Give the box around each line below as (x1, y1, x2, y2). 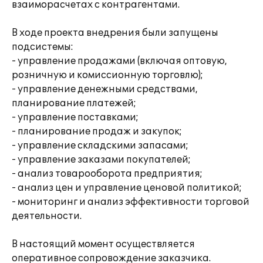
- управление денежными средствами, (12, 83, 198, 95)
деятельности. (12, 210, 82, 222)
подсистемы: (12, 41, 73, 53)
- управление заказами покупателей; (12, 154, 191, 166)
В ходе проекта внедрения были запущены (12, 27, 218, 39)
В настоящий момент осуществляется (12, 238, 195, 250)
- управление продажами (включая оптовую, (12, 55, 227, 67)
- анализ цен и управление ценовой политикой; (12, 182, 242, 194)
